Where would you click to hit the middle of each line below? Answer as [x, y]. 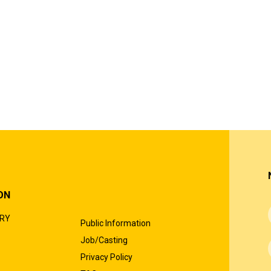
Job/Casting [104, 240]
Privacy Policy [106, 257]
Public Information [115, 223]
